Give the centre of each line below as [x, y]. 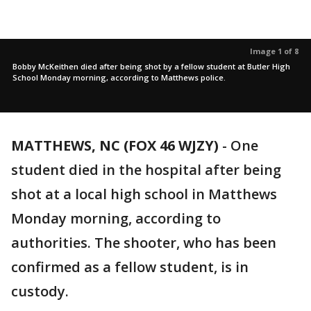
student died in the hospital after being [146, 170]
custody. [42, 291]
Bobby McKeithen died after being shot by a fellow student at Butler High [151, 66]
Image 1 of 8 [274, 51]
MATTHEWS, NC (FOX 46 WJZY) [115, 145]
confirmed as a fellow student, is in [130, 267]
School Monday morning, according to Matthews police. [119, 77]
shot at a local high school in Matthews [144, 194]
